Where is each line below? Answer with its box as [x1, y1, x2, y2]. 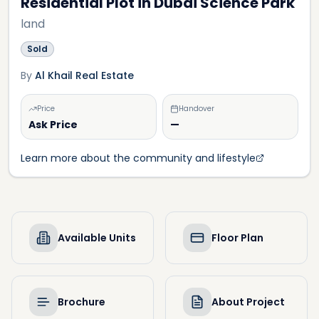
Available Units [58, 231, 136, 245]
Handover [179, 103, 214, 114]
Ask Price [28, 117, 78, 132]
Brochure [58, 295, 105, 309]
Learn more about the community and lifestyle [21, 151, 256, 165]
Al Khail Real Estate [35, 68, 134, 83]
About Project [211, 295, 285, 309]
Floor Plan [211, 231, 263, 245]
